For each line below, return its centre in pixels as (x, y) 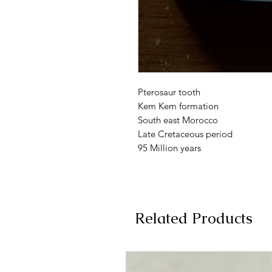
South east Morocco (178, 120)
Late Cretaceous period (185, 134)
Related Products (194, 218)
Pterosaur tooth (169, 92)
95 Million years (169, 148)
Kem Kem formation (178, 106)
